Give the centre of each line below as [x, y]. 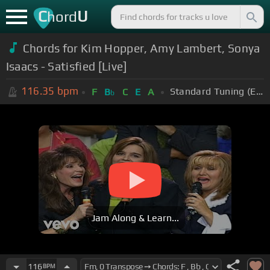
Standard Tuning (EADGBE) [259, 91]
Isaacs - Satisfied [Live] [66, 66]
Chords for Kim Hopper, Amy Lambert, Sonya [141, 48]
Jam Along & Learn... [135, 218]
